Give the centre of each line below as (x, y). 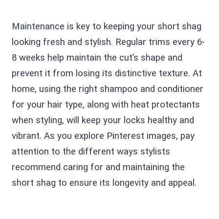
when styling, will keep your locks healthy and (103, 120)
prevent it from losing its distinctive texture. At (107, 73)
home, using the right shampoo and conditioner (108, 89)
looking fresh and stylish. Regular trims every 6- (108, 42)
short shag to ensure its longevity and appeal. (104, 183)
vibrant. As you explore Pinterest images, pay (103, 136)
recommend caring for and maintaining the (98, 167)
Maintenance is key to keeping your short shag (107, 26)
